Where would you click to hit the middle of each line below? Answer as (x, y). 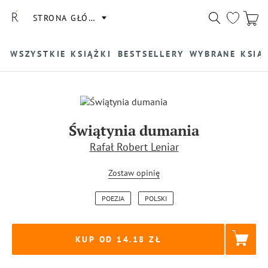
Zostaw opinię (134, 173)
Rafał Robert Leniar (134, 147)
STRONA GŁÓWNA (71, 18)
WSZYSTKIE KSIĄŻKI (61, 54)
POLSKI (156, 198)
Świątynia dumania (134, 130)
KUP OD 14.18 (110, 239)
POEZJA (113, 198)
